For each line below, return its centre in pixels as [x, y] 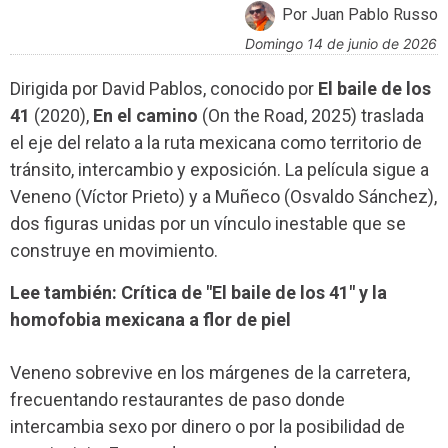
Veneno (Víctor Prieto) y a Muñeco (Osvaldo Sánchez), [223, 196]
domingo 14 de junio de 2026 [346, 43]
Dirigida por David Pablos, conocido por [164, 88]
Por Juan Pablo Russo [360, 14]
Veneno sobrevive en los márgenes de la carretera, [210, 373]
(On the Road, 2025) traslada [311, 115]
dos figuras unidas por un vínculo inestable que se [208, 223]
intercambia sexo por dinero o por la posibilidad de [207, 427]
